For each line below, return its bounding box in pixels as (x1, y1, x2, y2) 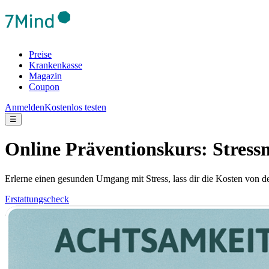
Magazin (29, 71, 62, 81)
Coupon (29, 82, 59, 92)
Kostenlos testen (44, 102, 106, 112)
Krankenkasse (29, 60, 82, 70)
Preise (29, 49, 52, 59)
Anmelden (5, 102, 44, 112)
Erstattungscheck (5, 193, 69, 204)
